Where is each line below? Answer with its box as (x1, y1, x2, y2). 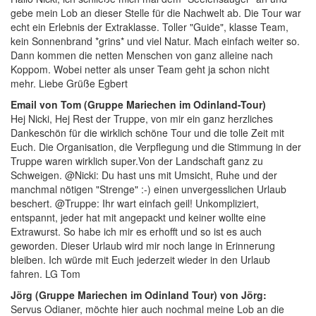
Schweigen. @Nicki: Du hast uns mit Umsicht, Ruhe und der (11, 168, 277, 182)
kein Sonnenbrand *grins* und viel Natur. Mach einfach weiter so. (11, 34, 300, 48)
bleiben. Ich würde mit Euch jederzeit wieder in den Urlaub (11, 253, 270, 267)
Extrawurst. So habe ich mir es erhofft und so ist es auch (11, 224, 262, 238)
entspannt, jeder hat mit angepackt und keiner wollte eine (11, 210, 266, 224)
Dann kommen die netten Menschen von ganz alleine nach (11, 48, 273, 62)
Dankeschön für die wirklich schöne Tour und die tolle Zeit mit (11, 126, 284, 140)
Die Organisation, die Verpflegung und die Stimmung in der (39, 140, 301, 154)
